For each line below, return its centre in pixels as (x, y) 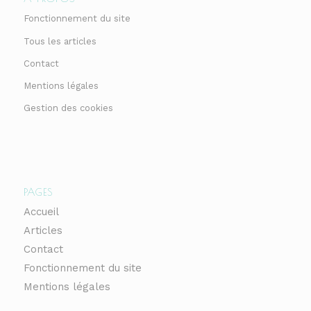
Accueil (41, 211)
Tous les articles (60, 41)
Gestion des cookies (68, 108)
